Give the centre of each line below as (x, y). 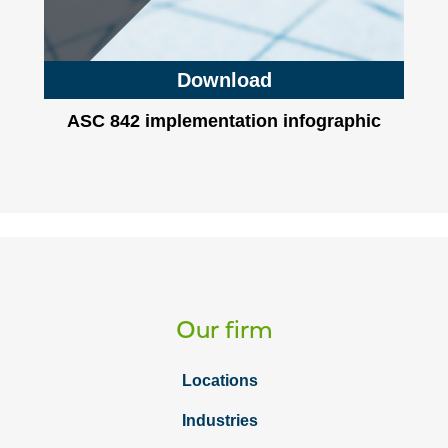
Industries (220, 420)
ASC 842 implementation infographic (224, 121)
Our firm (224, 328)
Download (224, 80)
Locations (220, 380)
